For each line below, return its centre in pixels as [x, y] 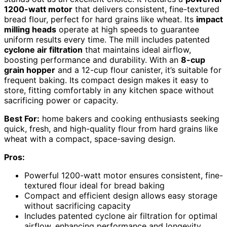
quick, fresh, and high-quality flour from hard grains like [111, 129]
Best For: [22, 119]
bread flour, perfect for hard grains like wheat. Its [100, 20]
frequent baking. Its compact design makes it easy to [106, 80]
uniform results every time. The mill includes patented [107, 40]
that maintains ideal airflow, [137, 50]
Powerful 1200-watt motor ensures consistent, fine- [124, 176]
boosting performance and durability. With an [92, 60]
